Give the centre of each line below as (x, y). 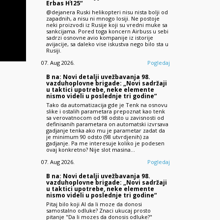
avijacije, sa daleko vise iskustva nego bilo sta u (107, 44)
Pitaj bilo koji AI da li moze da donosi (94, 204)
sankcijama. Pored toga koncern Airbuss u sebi (107, 31)
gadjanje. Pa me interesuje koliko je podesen (105, 143)
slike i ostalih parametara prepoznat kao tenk (105, 111)
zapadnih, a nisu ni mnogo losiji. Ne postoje (103, 18)
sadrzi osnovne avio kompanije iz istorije (99, 37)
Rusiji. (54, 50)
